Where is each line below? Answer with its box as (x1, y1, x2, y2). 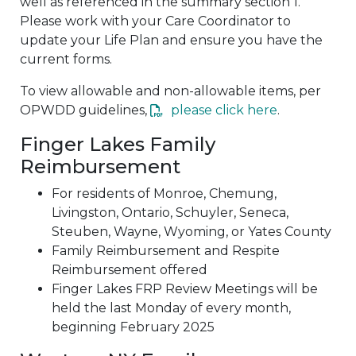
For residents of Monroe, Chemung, (52, 185, 277, 201)
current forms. (20, 51, 112, 67)
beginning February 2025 (52, 319, 215, 335)
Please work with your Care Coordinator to (20, 13, 291, 29)
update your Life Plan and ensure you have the (20, 32, 323, 48)
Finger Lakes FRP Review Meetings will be (52, 281, 318, 296)
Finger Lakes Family (20, 132, 215, 156)
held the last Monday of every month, (52, 300, 291, 315)
